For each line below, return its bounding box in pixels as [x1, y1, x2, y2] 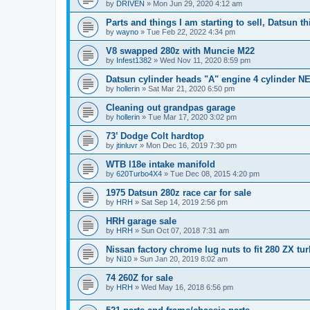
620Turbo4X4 [116, 170, 162, 179]
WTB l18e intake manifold [106, 159, 215, 170]
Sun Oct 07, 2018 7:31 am [141, 226, 229, 235]
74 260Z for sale [106, 273, 173, 284]
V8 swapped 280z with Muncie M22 [106, 46, 255, 57]
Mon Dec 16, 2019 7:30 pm [146, 141, 237, 150]
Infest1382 [116, 56, 152, 65]
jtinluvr [116, 141, 138, 150]
